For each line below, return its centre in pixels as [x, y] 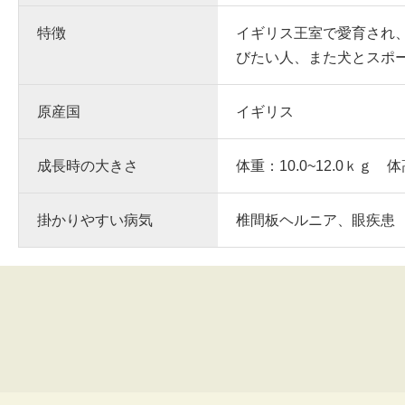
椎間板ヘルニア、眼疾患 [316, 220]
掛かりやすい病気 [95, 220]
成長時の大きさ [88, 166]
